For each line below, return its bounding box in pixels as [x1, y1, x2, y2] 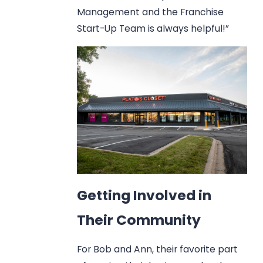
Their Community [77, 210, 201, 230]
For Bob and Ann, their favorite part [77, 243, 238, 256]
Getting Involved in [77, 185, 212, 205]
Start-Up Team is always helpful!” [77, 22, 230, 35]
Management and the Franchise [77, 6, 224, 19]
